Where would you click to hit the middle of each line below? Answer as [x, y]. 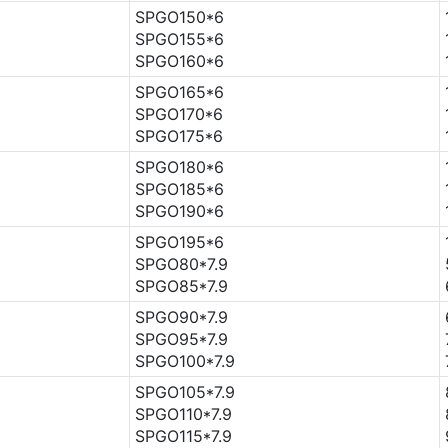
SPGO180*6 [179, 166]
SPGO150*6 [179, 16]
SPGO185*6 [179, 188]
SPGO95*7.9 [181, 338]
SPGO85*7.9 [181, 285]
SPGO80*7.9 [181, 263]
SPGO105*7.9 [184, 391]
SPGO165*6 [179, 91]
